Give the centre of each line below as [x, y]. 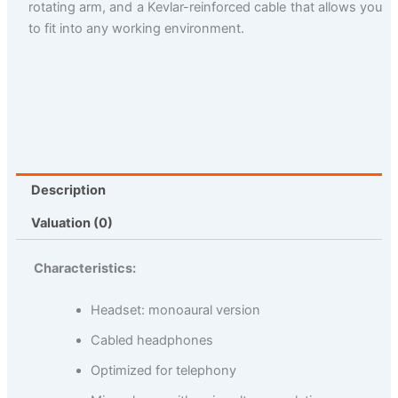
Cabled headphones [151, 341]
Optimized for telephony [163, 371]
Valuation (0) [72, 223]
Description [69, 190]
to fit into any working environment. [136, 29]
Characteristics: [84, 268]
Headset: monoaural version [175, 310]
